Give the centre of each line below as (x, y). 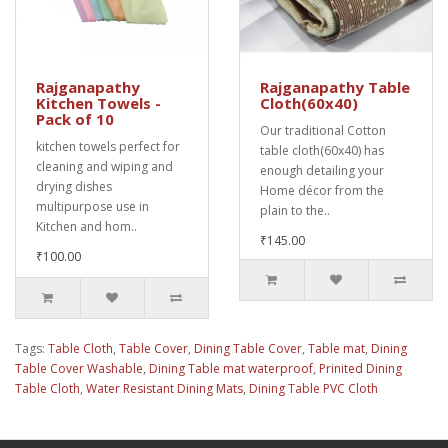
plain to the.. (295, 210)
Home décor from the (322, 190)
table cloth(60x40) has (322, 150)
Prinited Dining (360, 368)
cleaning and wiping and (104, 166)
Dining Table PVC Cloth (313, 388)
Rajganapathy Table (335, 86)
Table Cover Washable (79, 368)
